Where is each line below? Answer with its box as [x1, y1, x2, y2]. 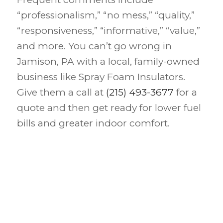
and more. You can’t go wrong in [16, 40, 172, 52]
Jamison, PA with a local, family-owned [16, 56, 200, 68]
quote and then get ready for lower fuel [16, 102, 201, 114]
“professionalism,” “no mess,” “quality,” [16, 9, 195, 21]
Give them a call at [16, 87, 106, 99]
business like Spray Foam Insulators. [16, 71, 185, 83]
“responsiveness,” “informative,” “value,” [16, 25, 200, 37]
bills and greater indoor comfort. [16, 117, 170, 129]
